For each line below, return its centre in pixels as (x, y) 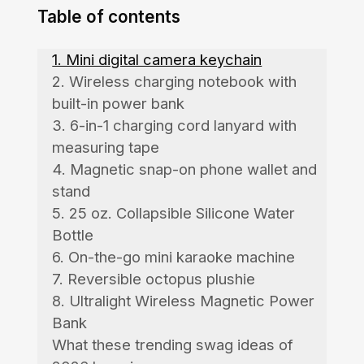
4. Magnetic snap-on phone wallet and (185, 169)
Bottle (73, 234)
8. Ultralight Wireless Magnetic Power (184, 300)
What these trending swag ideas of (173, 344)
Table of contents (108, 17)
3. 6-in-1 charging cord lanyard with (175, 125)
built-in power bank (119, 103)
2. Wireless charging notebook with (175, 81)
